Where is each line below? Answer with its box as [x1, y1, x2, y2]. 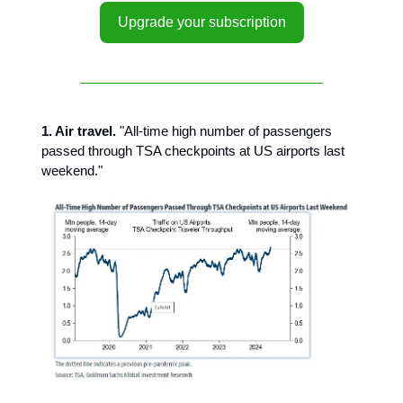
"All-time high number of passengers [116, 123, 332, 139]
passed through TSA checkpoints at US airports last [41, 143, 345, 158]
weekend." [41, 163, 103, 178]
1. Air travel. [41, 123, 116, 139]
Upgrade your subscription [117, 14, 286, 30]
